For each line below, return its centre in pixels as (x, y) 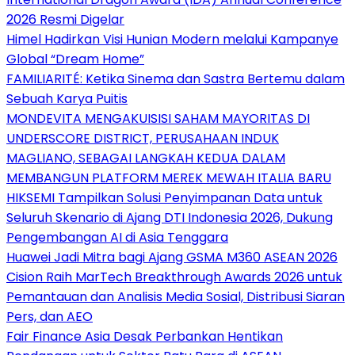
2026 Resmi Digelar (65, 20)
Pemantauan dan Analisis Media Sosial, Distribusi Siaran (176, 297)
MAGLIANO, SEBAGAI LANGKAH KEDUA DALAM (146, 158)
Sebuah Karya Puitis (67, 99)
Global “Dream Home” (75, 59)
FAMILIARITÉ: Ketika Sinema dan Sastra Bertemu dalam (176, 79)
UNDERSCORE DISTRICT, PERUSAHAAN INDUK (143, 139)
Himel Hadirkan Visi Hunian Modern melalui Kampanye (172, 40)
